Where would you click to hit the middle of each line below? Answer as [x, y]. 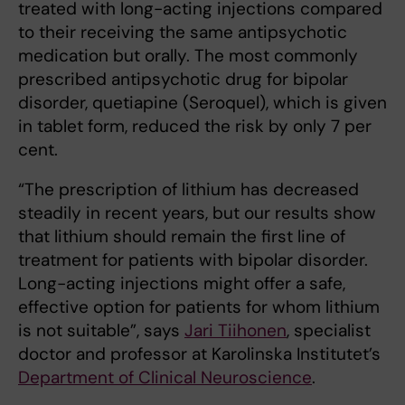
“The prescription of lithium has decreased [188, 189]
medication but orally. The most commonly [188, 55]
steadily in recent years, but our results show [197, 212]
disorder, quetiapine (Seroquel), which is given [202, 102]
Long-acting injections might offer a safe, [182, 283]
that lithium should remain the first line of [182, 236]
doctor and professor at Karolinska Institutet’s [199, 353]
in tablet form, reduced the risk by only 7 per [195, 126]
